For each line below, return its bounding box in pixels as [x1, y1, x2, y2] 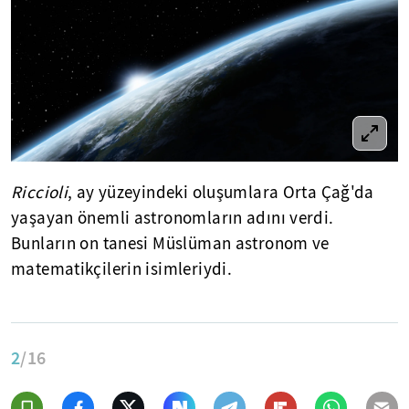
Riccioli [11, 182, 68, 204]
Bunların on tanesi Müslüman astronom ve [11, 233, 330, 256]
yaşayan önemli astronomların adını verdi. [11, 207, 334, 230]
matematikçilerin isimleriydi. [11, 258, 233, 281]
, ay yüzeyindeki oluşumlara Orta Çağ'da [68, 182, 374, 204]
